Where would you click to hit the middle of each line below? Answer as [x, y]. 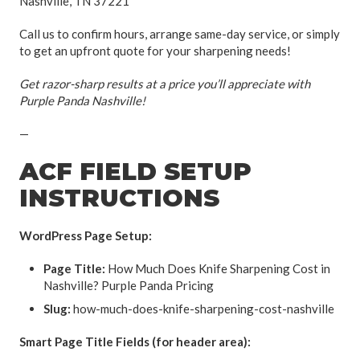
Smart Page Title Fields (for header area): [135, 341]
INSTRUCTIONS [119, 198]
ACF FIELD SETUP [135, 171]
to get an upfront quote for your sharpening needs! [155, 50]
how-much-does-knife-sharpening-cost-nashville [202, 308]
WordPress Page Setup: [86, 235]
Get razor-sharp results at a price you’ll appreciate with [165, 83]
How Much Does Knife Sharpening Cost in [218, 268]
